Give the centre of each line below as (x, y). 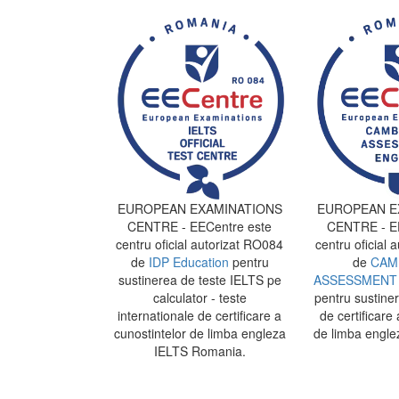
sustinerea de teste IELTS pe (199, 279)
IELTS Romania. (199, 350)
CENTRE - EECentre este (199, 226)
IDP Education (188, 261)
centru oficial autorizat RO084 (199, 244)
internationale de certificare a (199, 315)
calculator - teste (199, 297)
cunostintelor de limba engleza (199, 333)
